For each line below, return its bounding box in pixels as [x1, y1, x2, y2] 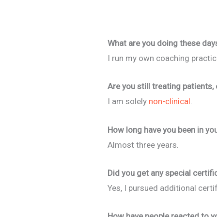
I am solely [108, 96, 149, 107]
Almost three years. [108, 139, 179, 150]
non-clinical [149, 96, 190, 107]
